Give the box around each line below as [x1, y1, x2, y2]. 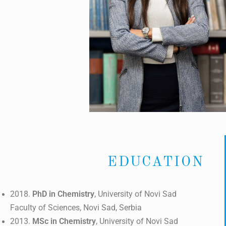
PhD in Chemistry [32, 190, 94, 199]
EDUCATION [107, 155, 204, 169]
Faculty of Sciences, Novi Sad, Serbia [10, 203, 142, 212]
